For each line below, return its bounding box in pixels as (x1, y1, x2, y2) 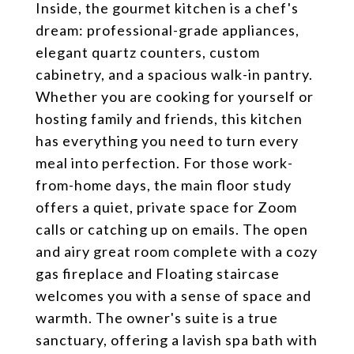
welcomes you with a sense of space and (36, 287, 311, 304)
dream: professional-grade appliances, (36, 21, 299, 39)
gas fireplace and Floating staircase (36, 265, 280, 282)
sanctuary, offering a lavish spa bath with (36, 331, 318, 348)
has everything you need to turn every (36, 132, 299, 149)
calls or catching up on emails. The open (36, 220, 308, 238)
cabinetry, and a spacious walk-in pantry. (36, 66, 313, 83)
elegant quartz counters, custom (36, 43, 260, 61)
